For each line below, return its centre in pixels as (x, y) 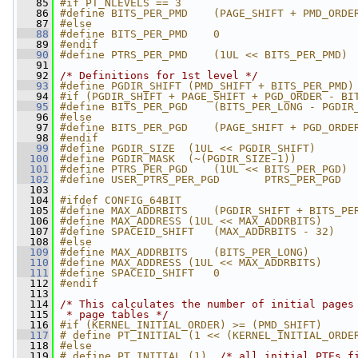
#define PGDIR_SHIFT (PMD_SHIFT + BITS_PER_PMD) (207, 86)
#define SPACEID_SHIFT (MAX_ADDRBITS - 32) (197, 231)
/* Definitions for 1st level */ (159, 76)
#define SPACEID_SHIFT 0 (140, 273)
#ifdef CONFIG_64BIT (121, 200)
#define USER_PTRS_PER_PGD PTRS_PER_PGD (201, 179)
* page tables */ (114, 314)
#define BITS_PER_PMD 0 (140, 34)
